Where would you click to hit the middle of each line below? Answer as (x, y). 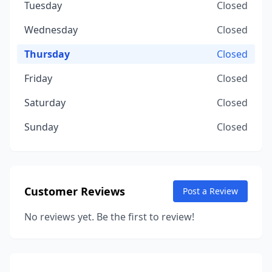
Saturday (45, 103)
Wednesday (51, 30)
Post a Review (210, 191)
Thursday (47, 54)
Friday (38, 78)
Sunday (41, 127)
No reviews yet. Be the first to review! (109, 217)
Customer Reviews (75, 191)
